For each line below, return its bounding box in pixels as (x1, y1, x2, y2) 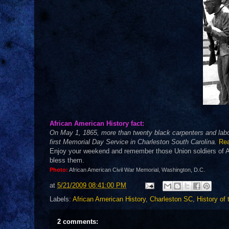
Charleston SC (150, 195, 193, 203)
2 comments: (57, 218, 98, 225)
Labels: (50, 195, 73, 203)
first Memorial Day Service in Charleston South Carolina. (50, 138, 219, 146)
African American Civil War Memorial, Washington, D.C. (68, 167, 205, 173)
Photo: (50, 167, 68, 173)
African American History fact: (50, 120, 144, 127)
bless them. (50, 156, 84, 164)
